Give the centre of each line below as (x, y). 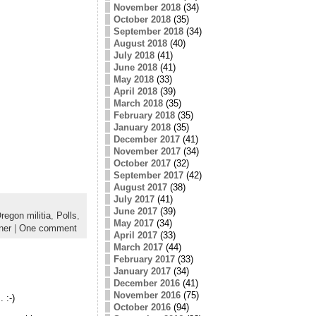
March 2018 (138, 103)
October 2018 (142, 19)
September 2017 (148, 175)
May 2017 (133, 223)
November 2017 (147, 151)
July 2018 (134, 55)
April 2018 (135, 91)
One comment (48, 228)
